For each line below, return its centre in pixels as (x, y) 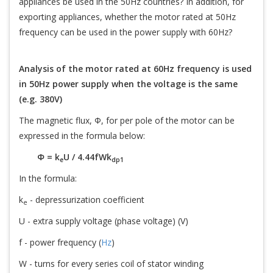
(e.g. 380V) (41, 99)
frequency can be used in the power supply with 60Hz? (126, 32)
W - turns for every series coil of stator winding (111, 264)
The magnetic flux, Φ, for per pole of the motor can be (127, 120)
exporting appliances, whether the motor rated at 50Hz (127, 17)
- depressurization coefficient (86, 200)
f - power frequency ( (60, 242)
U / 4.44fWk (87, 157)
